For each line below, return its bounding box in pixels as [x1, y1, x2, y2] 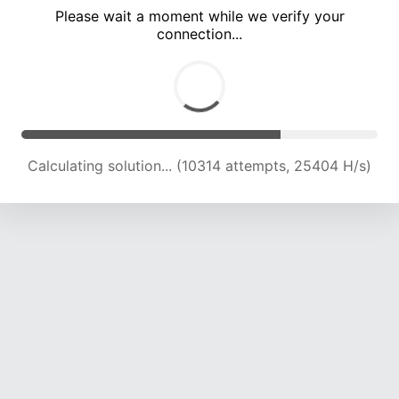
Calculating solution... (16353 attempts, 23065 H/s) [26, 157, 373, 175]
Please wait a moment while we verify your [54, 7, 345, 26]
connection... [157, 25, 242, 44]
